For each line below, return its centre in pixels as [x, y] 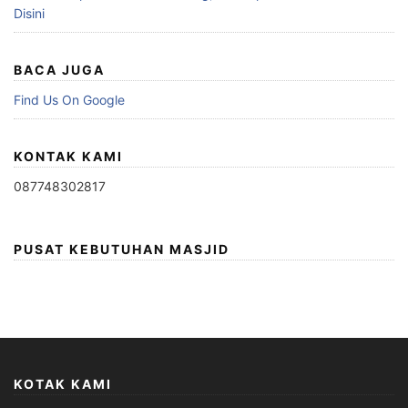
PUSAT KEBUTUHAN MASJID [122, 250]
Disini [29, 13]
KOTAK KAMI [63, 384]
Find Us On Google [69, 99]
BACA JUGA [59, 69]
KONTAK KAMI [68, 156]
